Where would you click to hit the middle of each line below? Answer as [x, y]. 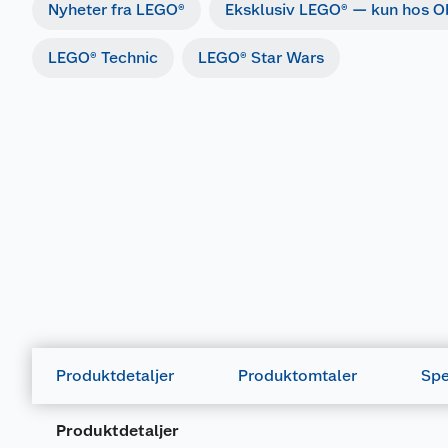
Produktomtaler [297, 375]
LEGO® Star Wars [261, 57]
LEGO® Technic [103, 57]
